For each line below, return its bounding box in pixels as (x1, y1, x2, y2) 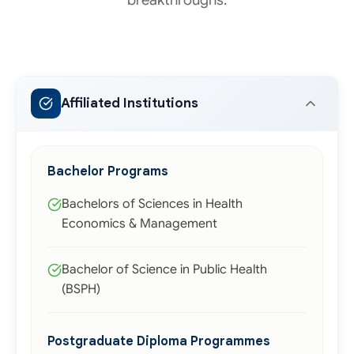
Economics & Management (62, 216, 217, 232)
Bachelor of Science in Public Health (62, 262, 267, 277)
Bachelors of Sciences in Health (62, 196, 243, 212)
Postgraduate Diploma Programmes (47, 333, 270, 349)
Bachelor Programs (47, 164, 168, 179)
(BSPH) (62, 281, 100, 297)
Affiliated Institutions (61, 95, 198, 111)
